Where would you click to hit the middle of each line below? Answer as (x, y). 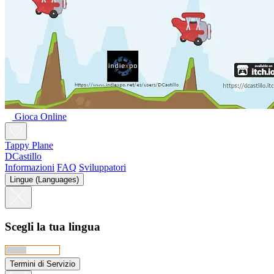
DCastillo (23, 157)
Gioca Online (41, 117)
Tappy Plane (29, 146)
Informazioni (30, 168)
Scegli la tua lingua (53, 227)
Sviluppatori (102, 168)
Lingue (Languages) (44, 180)
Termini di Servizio (43, 264)
